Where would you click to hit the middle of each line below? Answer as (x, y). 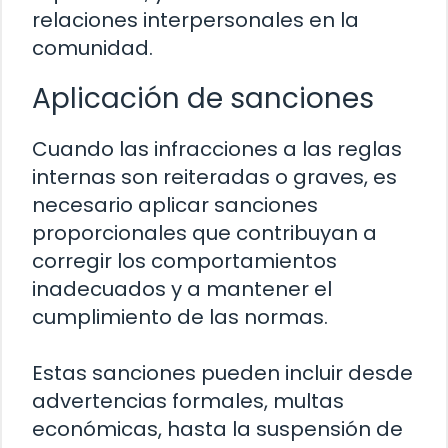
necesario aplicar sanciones (175, 205)
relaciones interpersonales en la (195, 20)
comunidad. (92, 48)
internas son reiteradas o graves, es (214, 177)
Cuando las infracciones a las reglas (217, 149)
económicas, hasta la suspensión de (217, 429)
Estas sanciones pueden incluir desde (222, 373)
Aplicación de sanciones (203, 99)
